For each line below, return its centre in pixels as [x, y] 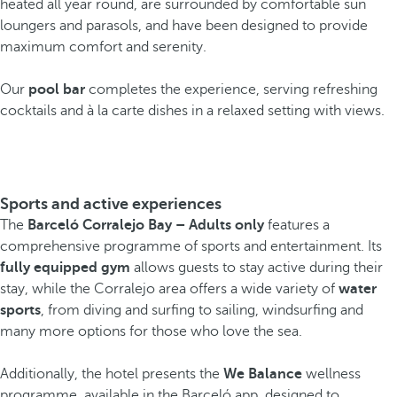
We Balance [263, 374]
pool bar [57, 90]
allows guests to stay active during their [257, 268]
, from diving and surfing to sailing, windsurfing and [202, 310]
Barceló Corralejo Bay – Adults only [148, 225]
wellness [331, 374]
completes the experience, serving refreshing [231, 90]
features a [299, 225]
